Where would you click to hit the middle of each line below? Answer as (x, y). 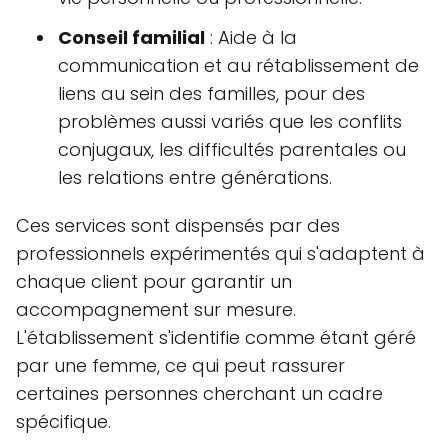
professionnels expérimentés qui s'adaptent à (220, 254)
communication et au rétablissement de (238, 66)
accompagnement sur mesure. (156, 310)
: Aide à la (251, 38)
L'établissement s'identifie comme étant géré (216, 338)
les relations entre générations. (195, 178)
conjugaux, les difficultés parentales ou (232, 150)
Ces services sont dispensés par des (178, 226)
